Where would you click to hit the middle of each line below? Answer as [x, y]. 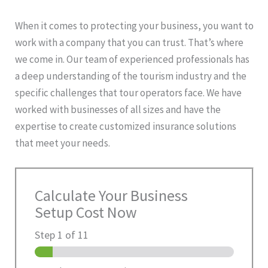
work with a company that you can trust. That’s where [129, 43]
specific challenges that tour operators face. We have [128, 93]
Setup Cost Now [86, 212]
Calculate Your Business [111, 196]
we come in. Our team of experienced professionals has [132, 60]
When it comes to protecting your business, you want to [134, 26]
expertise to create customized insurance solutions [126, 127]
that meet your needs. [63, 143]
